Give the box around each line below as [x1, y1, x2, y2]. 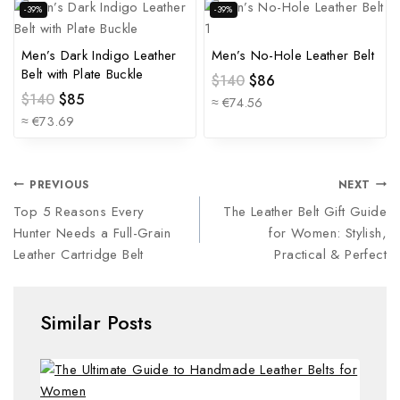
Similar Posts [40, 308, 152, 337]
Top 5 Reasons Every [13, 202, 145, 222]
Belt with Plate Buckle [21, 64, 144, 85]
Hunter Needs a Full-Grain [13, 223, 171, 244]
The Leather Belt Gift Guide [223, 202, 387, 222]
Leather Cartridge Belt [13, 245, 144, 265]
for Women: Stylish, [269, 223, 387, 244]
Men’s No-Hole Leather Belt [212, 46, 374, 66]
